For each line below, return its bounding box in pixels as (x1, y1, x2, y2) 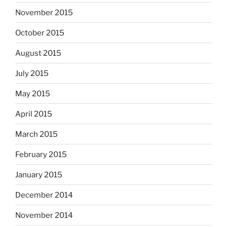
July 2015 (15, 68, 49, 78)
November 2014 (15, 210, 73, 220)
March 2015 (15, 129, 58, 139)
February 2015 (15, 149, 67, 159)
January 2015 (15, 170, 62, 179)
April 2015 (15, 109, 52, 119)
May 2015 (15, 89, 50, 98)
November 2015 (15, 8, 73, 17)
